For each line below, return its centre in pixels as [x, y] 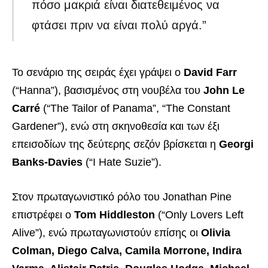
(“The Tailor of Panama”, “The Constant [135, 109]
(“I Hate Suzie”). [122, 162]
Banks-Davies [47, 162]
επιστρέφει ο [43, 215]
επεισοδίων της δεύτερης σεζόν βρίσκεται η [115, 144]
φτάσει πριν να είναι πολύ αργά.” [119, 25]
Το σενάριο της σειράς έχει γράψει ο [98, 73]
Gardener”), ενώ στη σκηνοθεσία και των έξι [116, 127]
